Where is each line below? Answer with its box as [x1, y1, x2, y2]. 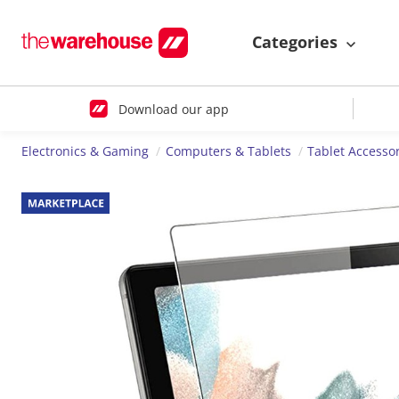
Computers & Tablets [165, 142, 291, 160]
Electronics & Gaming [21, 142, 149, 160]
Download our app [118, 100, 229, 118]
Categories [252, 31, 342, 53]
